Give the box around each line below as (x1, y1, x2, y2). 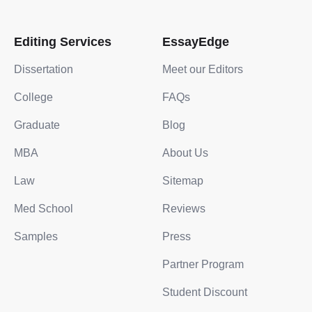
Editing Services (14, 35, 111, 49)
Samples (14, 231, 58, 242)
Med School (14, 203, 73, 214)
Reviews (162, 203, 205, 214)
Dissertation (14, 63, 73, 75)
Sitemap (162, 175, 203, 187)
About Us (162, 147, 208, 159)
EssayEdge (162, 35, 229, 49)
